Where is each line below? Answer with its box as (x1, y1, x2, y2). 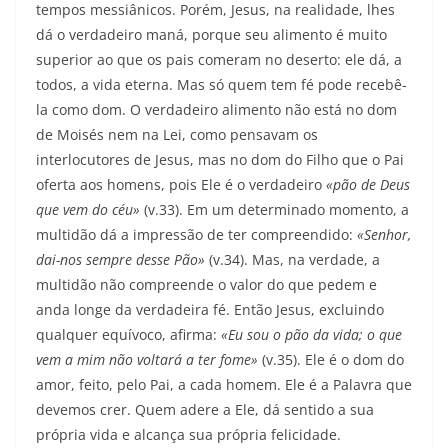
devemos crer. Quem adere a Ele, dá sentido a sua (36, 400, 374, 420)
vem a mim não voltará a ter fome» (36, 350, 262, 370)
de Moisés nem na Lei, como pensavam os (36, 125, 318, 145)
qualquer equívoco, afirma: (36, 325, 221, 345)
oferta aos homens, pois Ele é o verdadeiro (36, 175, 326, 195)
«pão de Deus (326, 175, 410, 195)
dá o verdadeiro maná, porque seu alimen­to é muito (36, 25, 387, 45)
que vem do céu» (36, 200, 144, 220)
